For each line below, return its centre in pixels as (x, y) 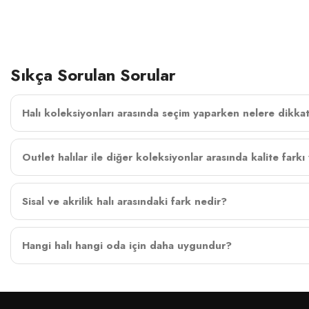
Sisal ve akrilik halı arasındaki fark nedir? (124, 202)
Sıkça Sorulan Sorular (93, 75)
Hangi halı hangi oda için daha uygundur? (127, 246)
